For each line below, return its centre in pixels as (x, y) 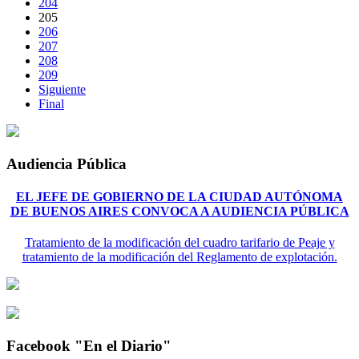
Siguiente (62, 90)
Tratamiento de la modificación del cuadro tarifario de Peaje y (179, 243)
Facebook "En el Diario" (89, 346)
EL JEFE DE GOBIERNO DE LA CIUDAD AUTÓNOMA (179, 197)
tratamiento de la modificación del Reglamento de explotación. (179, 257)
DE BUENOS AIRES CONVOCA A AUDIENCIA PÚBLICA (179, 212)
